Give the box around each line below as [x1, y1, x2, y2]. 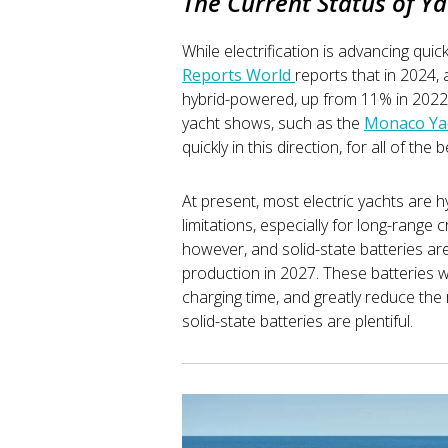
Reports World [182, 63, 295, 86]
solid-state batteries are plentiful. [182, 309, 413, 332]
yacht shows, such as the [182, 111, 364, 134]
